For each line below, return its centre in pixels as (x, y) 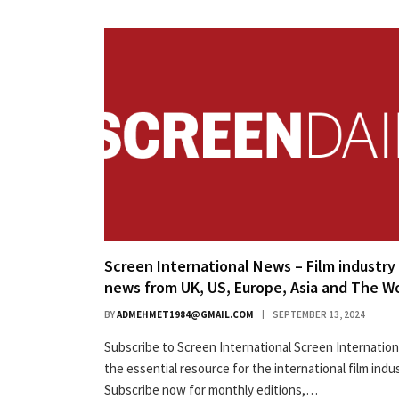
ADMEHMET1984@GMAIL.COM (185, 314)
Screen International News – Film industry (250, 265)
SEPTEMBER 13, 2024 (319, 314)
